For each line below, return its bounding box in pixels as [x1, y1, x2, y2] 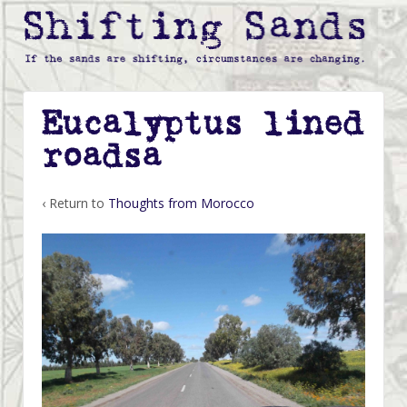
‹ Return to [42, 194, 108, 213]
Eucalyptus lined [42, 107, 362, 141]
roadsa [42, 140, 162, 174]
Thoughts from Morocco [108, 194, 254, 213]
